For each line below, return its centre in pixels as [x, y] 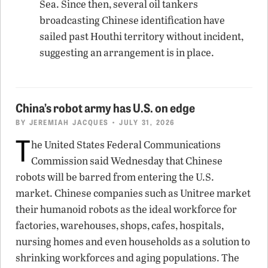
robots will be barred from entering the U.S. [115, 176]
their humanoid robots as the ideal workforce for [126, 209]
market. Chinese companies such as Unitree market [133, 193]
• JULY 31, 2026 [142, 121]
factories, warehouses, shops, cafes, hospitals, [120, 225]
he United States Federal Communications [126, 144]
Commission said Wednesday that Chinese [127, 160]
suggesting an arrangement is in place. [127, 52]
